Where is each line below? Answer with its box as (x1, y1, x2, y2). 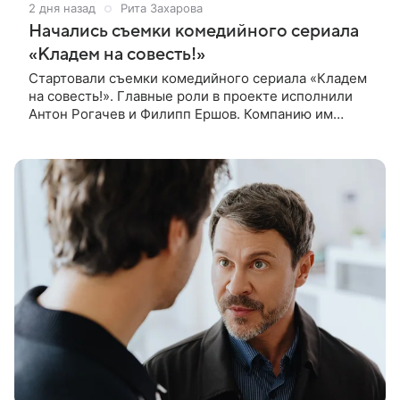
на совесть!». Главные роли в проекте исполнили (29, 87, 353, 105)
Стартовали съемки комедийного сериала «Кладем (29, 70, 367, 87)
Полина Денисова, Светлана (29, 141, 213, 159)
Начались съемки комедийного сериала (29, 21, 359, 42)
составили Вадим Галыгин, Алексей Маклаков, (29, 123, 333, 141)
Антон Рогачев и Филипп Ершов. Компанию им (29, 105, 333, 123)
